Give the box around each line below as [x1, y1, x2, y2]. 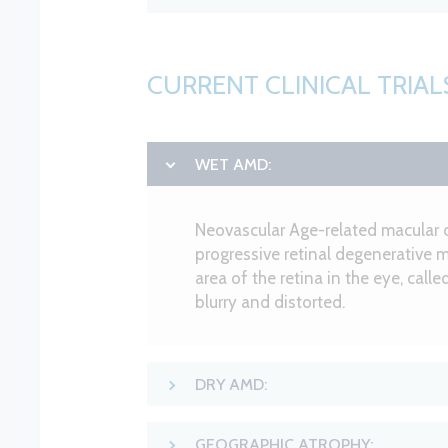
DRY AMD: [195, 375, 268, 394]
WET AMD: [195, 155, 272, 174]
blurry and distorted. [195, 292, 346, 312]
